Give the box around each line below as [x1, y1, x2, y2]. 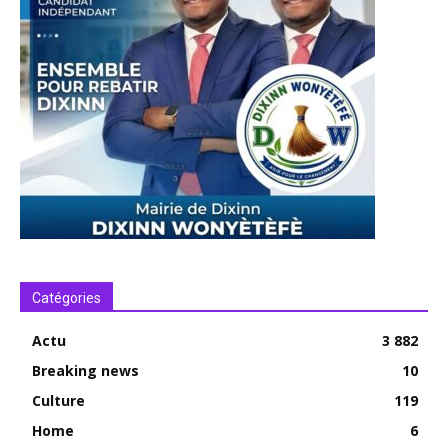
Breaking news [32, 361, 139, 381]
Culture [32, 391, 85, 411]
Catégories [32, 290, 101, 307]
